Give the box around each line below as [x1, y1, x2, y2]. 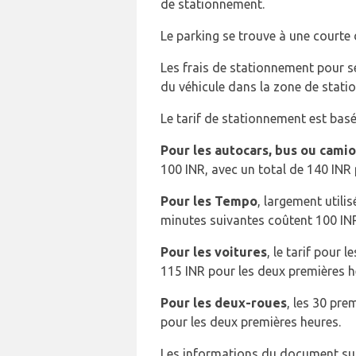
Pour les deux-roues [161, 296, 287, 310]
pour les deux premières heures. [161, 315, 341, 329]
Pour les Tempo [161, 194, 257, 208]
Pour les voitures [161, 245, 267, 259]
